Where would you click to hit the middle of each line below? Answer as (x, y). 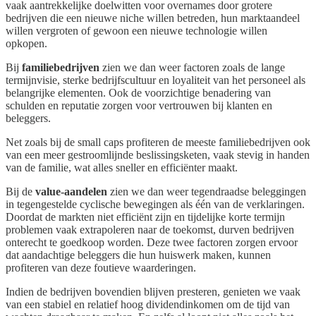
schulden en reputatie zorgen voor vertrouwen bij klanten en (139, 105)
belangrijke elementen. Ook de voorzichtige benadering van (138, 92)
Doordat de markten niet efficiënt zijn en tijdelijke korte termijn (145, 217)
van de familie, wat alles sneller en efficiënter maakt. (122, 167)
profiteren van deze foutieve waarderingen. (101, 267)
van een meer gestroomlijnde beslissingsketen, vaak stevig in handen (158, 154)
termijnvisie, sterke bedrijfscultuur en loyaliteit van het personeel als (156, 80)
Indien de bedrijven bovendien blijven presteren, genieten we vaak (153, 291)
